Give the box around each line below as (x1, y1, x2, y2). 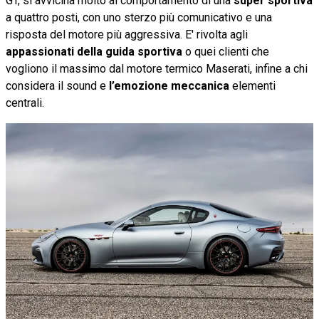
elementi (229, 78, 276, 93)
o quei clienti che (182, 44, 269, 58)
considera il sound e (6, 78, 106, 93)
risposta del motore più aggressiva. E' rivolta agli (6, 27, 248, 41)
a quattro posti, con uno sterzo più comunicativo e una (6, 10, 272, 24)
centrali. (6, 95, 44, 110)
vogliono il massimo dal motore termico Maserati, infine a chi (6, 61, 308, 75)
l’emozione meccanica (106, 78, 229, 93)
